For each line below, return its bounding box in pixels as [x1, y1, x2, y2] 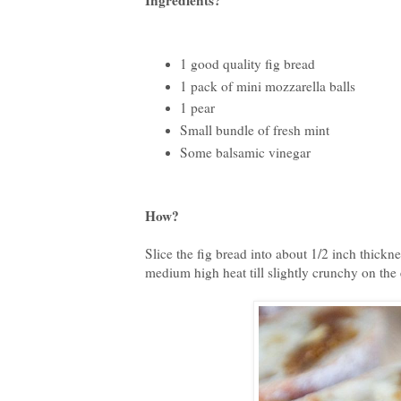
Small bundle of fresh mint [179, 121, 329, 140]
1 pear [179, 98, 215, 117]
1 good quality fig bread [179, 54, 315, 73]
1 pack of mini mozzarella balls [179, 76, 355, 95]
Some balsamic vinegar [179, 143, 311, 162]
